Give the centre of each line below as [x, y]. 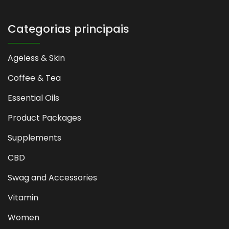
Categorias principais [68, 29]
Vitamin [23, 197]
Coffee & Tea [34, 78]
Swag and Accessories [52, 177]
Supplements [35, 138]
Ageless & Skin [36, 58]
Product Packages [44, 118]
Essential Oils [33, 98]
